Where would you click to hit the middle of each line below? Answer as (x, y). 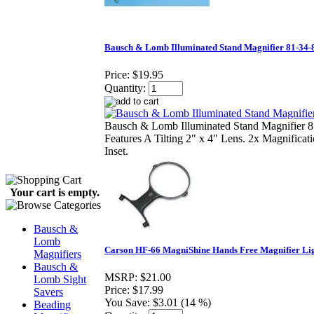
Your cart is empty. (55, 192)
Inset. (116, 151)
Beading (52, 305)
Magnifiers (57, 254)
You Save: (127, 303)
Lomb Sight (60, 279)
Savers (48, 292)
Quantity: (125, 88)
